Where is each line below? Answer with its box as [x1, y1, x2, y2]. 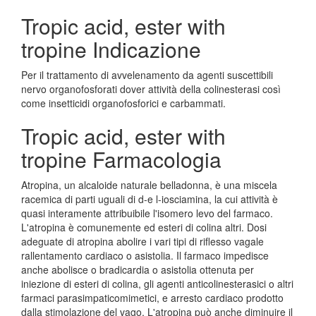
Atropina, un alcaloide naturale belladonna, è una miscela [21, 178, 277, 192]
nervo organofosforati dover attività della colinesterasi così [21, 82, 281, 96]
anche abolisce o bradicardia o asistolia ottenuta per [21, 262, 254, 276]
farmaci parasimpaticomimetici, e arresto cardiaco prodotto [21, 291, 284, 305]
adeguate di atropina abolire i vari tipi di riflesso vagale [21, 234, 264, 248]
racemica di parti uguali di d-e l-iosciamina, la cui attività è [21, 192, 278, 206]
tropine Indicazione [21, 34, 201, 64]
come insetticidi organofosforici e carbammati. [21, 96, 226, 110]
